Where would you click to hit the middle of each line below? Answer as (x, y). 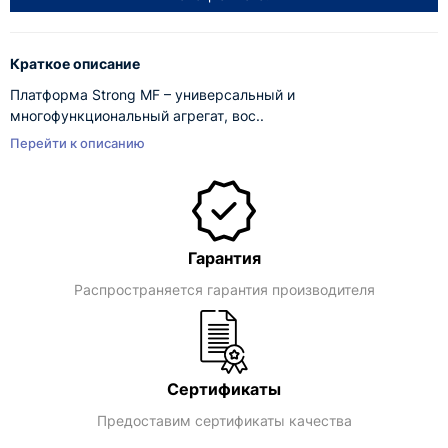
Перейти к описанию (77, 143)
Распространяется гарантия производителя (224, 289)
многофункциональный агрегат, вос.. (137, 115)
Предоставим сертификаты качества (224, 420)
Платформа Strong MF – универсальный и (152, 94)
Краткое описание (75, 63)
